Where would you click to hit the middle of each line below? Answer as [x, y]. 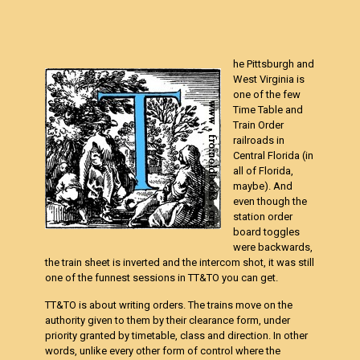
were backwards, [273, 247]
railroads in [259, 140]
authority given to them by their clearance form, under [168, 320]
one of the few [267, 94]
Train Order [259, 125]
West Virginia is [269, 79]
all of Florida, [264, 171]
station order [263, 217]
